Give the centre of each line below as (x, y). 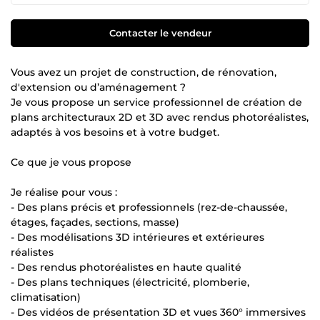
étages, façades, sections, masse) (95, 222)
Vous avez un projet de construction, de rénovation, (144, 72)
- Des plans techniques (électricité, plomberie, (130, 282)
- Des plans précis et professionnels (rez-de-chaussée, (149, 207)
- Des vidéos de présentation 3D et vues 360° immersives (158, 312)
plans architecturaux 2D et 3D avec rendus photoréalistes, (160, 117)
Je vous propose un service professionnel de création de (156, 102)
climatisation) (46, 297)
